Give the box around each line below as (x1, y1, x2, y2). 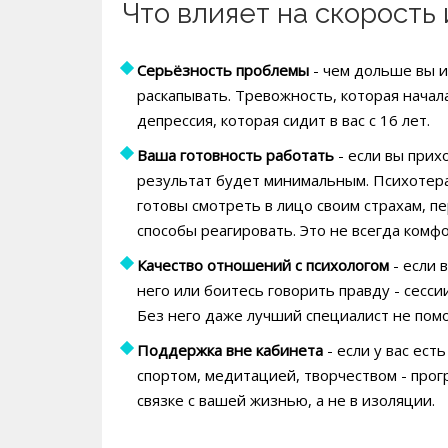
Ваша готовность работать (137, 145, 334, 166)
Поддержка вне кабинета (137, 340, 323, 361)
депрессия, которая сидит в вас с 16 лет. (137, 110, 430, 131)
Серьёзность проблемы (137, 60, 309, 81)
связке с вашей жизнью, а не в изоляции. (137, 390, 435, 411)
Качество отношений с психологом (137, 255, 389, 276)
